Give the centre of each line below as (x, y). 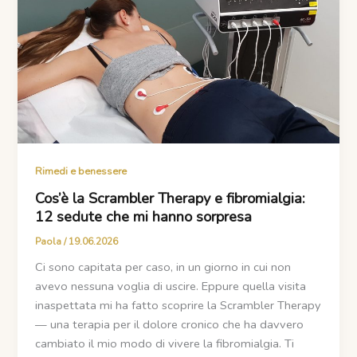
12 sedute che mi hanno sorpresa (144, 216)
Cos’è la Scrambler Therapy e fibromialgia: (171, 198)
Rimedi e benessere (81, 171)
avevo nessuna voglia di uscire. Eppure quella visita (171, 286)
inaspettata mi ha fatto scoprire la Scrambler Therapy (178, 306)
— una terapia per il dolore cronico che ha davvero (170, 325)
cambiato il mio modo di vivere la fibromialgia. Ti (165, 344)
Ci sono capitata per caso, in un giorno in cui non (163, 267)
